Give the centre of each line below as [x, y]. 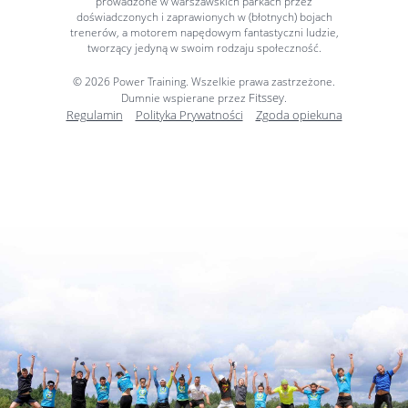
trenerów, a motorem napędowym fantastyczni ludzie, [204, 32]
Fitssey [266, 97]
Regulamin [94, 115]
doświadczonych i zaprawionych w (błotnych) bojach [204, 17]
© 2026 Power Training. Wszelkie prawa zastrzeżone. [204, 82]
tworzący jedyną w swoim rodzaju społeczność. [204, 48]
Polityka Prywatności [189, 115]
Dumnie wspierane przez [185, 98]
